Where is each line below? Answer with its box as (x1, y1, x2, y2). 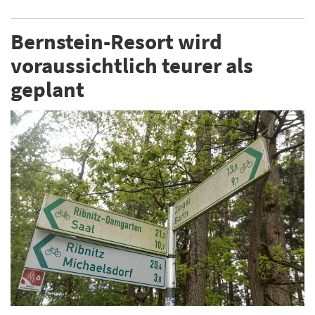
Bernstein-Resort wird (11, 27, 222, 56)
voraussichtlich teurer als (11, 51, 253, 79)
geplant (11, 75, 84, 103)
